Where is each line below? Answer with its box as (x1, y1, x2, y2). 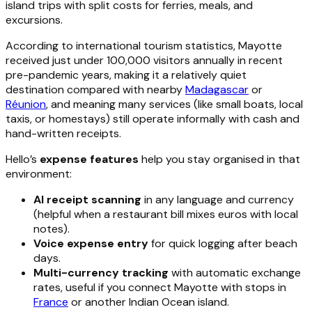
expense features (40, 151, 139, 166)
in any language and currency (141, 192, 294, 207)
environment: (6, 166, 72, 181)
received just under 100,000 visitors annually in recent (6, 52, 283, 68)
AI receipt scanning (33, 192, 141, 207)
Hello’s (6, 151, 40, 166)
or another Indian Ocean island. (68, 294, 229, 309)
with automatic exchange (169, 265, 301, 280)
